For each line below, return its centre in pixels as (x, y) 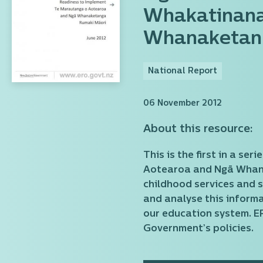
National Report (183, 71)
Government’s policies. (198, 229)
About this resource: (198, 129)
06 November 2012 (183, 104)
